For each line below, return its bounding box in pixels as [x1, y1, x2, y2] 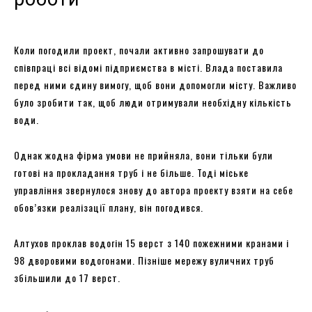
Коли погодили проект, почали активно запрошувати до [14, 42, 264, 57]
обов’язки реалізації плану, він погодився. [14, 199, 206, 214]
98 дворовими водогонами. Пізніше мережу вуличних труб [14, 252, 274, 267]
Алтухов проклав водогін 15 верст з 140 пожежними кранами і [14, 235, 289, 250]
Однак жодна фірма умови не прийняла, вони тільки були [14, 147, 273, 162]
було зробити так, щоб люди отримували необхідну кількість [14, 94, 292, 109]
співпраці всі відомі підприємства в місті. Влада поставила [14, 59, 283, 75]
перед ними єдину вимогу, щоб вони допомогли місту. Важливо [14, 77, 297, 92]
